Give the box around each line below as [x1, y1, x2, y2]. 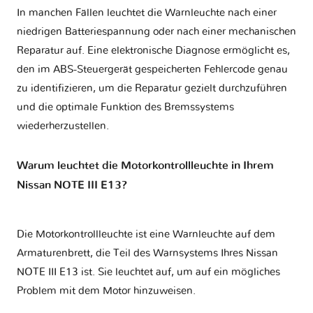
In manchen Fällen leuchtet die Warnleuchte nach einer [17, 7, 277, 18]
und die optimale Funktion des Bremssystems [17, 101, 234, 112]
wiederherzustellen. [17, 120, 109, 131]
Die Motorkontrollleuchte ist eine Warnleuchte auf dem [17, 229, 275, 240]
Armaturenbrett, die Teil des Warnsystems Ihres [17, 248, 246, 259]
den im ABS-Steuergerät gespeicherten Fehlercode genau [17, 64, 288, 75]
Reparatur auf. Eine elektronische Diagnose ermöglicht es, [17, 45, 290, 56]
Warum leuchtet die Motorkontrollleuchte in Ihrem [17, 160, 274, 172]
